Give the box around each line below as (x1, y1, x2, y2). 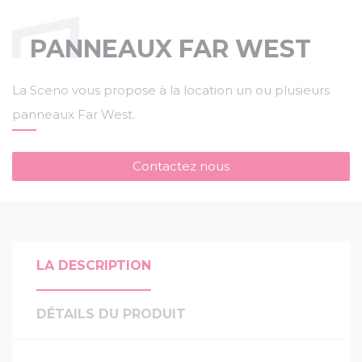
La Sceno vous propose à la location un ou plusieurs (12, 82, 330, 98)
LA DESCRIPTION (36, 257, 151, 273)
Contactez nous (133, 158, 229, 174)
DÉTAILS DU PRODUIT (36, 305, 186, 322)
